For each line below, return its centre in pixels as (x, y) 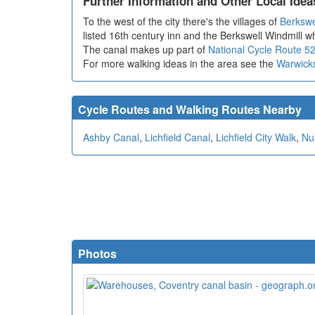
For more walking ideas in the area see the (180, 64)
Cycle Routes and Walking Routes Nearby (190, 110)
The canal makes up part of (146, 50)
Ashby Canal (111, 137)
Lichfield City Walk (256, 137)
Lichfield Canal (178, 137)
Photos (97, 254)
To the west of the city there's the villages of (181, 21)
